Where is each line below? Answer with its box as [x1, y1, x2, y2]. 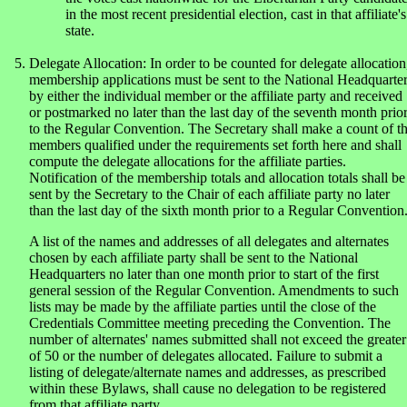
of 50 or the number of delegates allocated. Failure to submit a [29, 348, 382, 363]
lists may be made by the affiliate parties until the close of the [29, 299, 376, 314]
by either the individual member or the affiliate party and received [29, 88, 402, 104]
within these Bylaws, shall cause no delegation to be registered [29, 381, 386, 396]
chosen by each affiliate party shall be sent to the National [29, 250, 358, 265]
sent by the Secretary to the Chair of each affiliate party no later [29, 186, 390, 202]
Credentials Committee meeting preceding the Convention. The [29, 315, 391, 331]
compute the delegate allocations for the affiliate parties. [29, 154, 346, 169]
